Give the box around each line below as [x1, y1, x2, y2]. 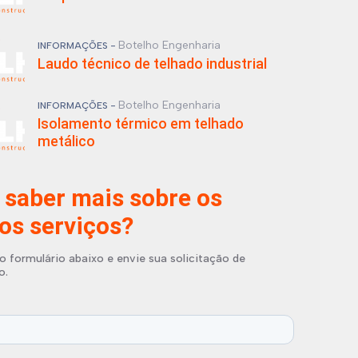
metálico [37, 133, 95, 149]
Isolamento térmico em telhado [37, 115, 244, 132]
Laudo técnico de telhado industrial [37, 55, 267, 72]
